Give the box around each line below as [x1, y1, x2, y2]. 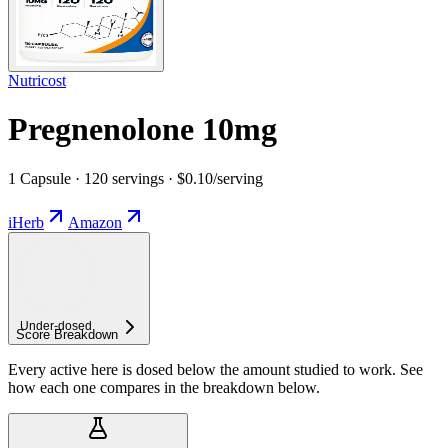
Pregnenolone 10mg [8, 111, 277, 148]
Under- [20, 318, 58, 333]
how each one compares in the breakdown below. [8, 378, 320, 396]
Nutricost [8, 71, 66, 89]
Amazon [68, 213, 122, 231]
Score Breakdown [16, 326, 118, 342]
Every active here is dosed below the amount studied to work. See [8, 360, 423, 378]
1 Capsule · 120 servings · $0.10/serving [8, 169, 263, 187]
